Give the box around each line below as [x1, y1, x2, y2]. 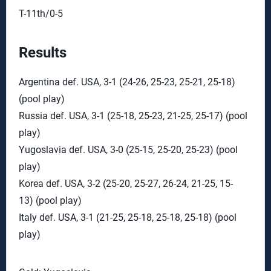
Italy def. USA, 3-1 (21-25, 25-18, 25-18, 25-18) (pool [19, 212, 237, 223]
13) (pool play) [19, 195, 82, 206]
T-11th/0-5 [19, 8, 63, 19]
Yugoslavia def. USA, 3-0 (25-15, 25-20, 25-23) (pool [19, 144, 238, 155]
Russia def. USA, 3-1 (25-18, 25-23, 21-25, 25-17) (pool [19, 110, 247, 122]
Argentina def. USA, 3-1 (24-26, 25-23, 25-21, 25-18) [19, 76, 235, 88]
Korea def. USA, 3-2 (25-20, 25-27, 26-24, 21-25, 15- [19, 178, 233, 189]
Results [19, 44, 67, 61]
